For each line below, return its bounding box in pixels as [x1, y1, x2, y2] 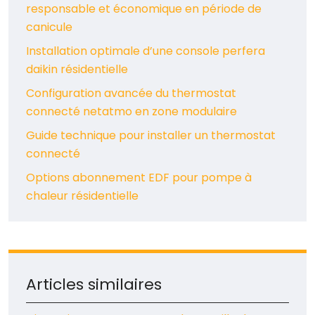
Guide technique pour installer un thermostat [26, 127, 276, 144]
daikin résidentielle [26, 61, 128, 78]
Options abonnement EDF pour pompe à [26, 169, 252, 186]
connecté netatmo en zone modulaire [26, 103, 237, 120]
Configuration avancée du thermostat [26, 85, 236, 102]
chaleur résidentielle [26, 188, 139, 205]
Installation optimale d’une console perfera [26, 43, 265, 60]
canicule [26, 19, 72, 36]
